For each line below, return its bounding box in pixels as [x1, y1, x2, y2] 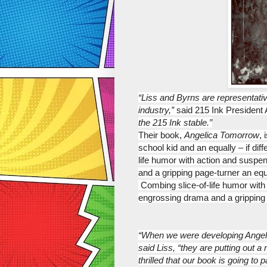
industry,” [138, 104, 174, 115]
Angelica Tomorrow [184, 129, 259, 140]
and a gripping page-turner [138, 167, 240, 178]
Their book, [138, 129, 184, 140]
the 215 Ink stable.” [138, 117, 212, 128]
